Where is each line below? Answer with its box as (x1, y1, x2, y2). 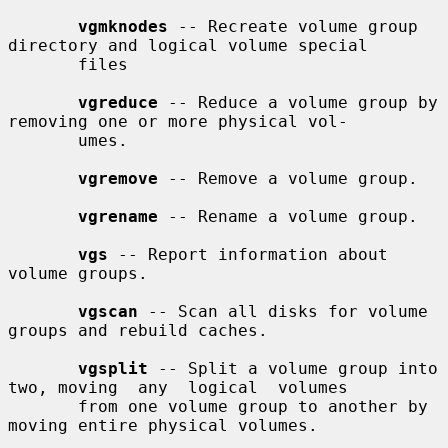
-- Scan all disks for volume (138, 301, 428, 321)
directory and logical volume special (8, 35, 368, 55)
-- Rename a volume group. (158, 206, 418, 226)
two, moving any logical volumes (8, 377, 348, 397)
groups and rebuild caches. (8, 320, 268, 340)
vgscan (78, 301, 138, 321)
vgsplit (78, 358, 148, 378)
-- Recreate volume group (168, 16, 418, 36)
